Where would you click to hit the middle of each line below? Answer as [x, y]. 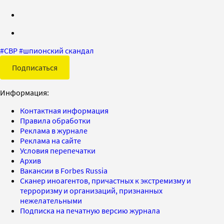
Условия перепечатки [58, 150]
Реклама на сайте [50, 140]
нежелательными [51, 200]
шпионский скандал [58, 50]
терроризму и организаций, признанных [91, 190]
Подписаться [35, 67]
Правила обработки [55, 120]
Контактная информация [64, 110]
